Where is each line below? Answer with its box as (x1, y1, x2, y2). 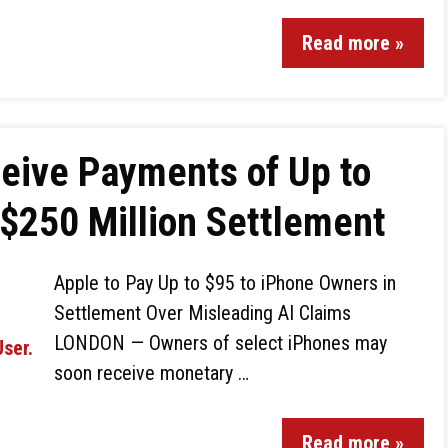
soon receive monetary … (54, 361, 249, 385)
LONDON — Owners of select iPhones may (54, 331, 387, 355)
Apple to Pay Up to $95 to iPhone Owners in (54, 271, 396, 295)
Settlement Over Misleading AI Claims (54, 301, 351, 325)
